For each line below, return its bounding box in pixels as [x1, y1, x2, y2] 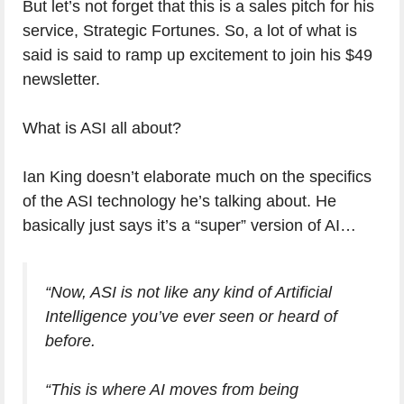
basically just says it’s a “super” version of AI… [23, 216, 356, 235]
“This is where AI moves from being [45, 381, 298, 399]
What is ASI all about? [23, 119, 181, 138]
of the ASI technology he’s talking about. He [23, 192, 336, 211]
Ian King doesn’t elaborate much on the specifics [23, 168, 372, 187]
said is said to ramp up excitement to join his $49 [23, 46, 372, 65]
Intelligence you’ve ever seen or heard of [45, 308, 337, 326]
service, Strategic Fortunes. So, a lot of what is [23, 22, 357, 41]
